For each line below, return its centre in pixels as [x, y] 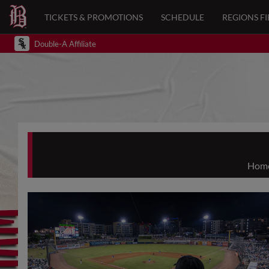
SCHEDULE [183, 17]
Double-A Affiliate [65, 44]
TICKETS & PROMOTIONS [94, 17]
